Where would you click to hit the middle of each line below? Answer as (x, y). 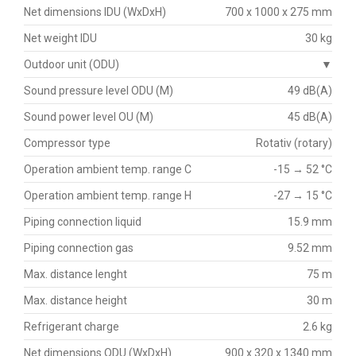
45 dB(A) (310, 116)
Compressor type (67, 143)
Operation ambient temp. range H (108, 195)
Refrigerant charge (72, 326)
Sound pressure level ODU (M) (99, 90)
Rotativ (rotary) (294, 143)
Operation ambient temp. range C (108, 169)
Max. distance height (75, 300)
